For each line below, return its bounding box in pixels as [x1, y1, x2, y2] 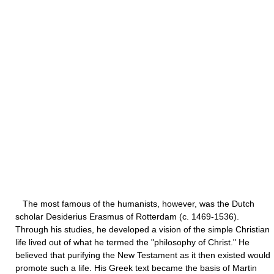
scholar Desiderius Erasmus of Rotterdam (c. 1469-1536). [15, 212, 239, 221]
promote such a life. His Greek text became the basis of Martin [15, 263, 257, 273]
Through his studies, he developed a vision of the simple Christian [15, 224, 270, 234]
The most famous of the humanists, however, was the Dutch [15, 199, 254, 209]
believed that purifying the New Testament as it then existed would [15, 250, 270, 260]
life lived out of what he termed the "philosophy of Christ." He [15, 237, 250, 247]
